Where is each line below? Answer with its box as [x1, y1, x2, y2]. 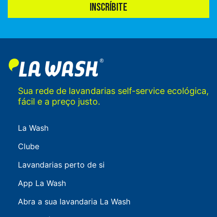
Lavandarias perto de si [18, 160, 105, 170]
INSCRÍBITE [90, 1, 127, 13]
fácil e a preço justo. [18, 96, 100, 107]
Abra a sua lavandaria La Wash [18, 197, 130, 207]
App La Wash [18, 178, 66, 188]
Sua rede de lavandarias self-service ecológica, [18, 86, 209, 96]
